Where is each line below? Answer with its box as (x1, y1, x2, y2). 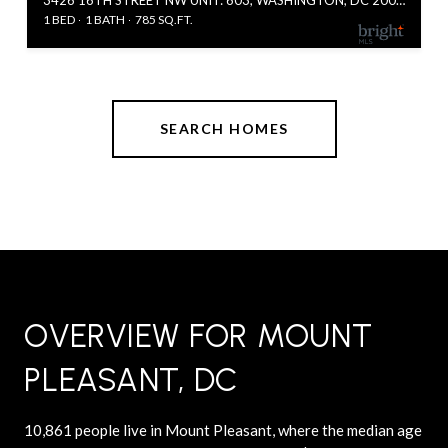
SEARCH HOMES (159, 119, 289, 137)
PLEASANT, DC (24, 360, 238, 399)
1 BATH (85, 11, 125, 27)
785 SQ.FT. (135, 11, 193, 27)
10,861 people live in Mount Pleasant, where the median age (24, 420, 422, 439)
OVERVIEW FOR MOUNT (24, 316, 373, 355)
